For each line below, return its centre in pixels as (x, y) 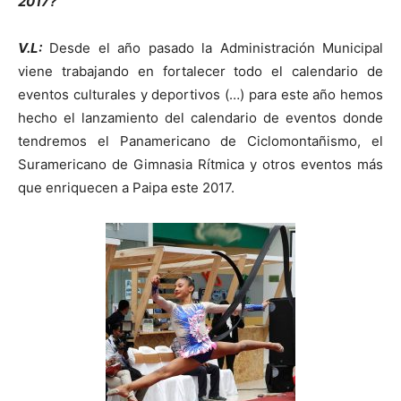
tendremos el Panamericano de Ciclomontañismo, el (200, 141)
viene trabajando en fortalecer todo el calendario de (200, 71)
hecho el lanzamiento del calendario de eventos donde (200, 117)
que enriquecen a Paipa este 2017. (126, 187)
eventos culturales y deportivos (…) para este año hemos (200, 94)
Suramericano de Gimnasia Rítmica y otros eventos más (200, 164)
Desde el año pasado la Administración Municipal (213, 47)
